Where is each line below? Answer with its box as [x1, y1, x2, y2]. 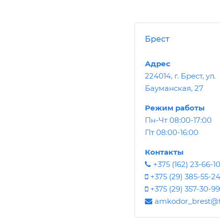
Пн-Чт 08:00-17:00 [145, 115, 212, 125]
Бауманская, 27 [145, 83, 203, 93]
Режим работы [145, 103, 205, 112]
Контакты [145, 147, 184, 157]
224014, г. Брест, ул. [145, 71, 216, 81]
